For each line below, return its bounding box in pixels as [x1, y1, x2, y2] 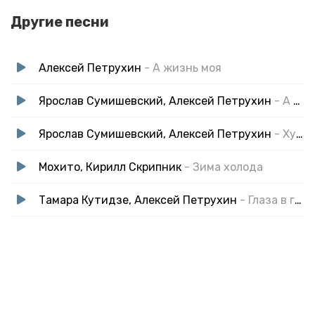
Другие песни [11, 13, 109, 30]
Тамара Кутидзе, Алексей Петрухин [39, 193, 237, 207]
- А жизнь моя [144, 60, 221, 75]
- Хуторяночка [274, 127, 296, 141]
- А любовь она [274, 94, 293, 108]
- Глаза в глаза [240, 193, 295, 207]
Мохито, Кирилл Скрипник [39, 160, 181, 174]
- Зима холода [184, 160, 263, 174]
